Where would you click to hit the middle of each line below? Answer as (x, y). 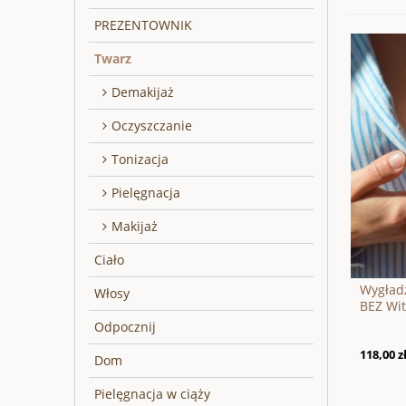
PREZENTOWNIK (143, 24)
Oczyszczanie (152, 125)
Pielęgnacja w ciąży (152, 393)
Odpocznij (125, 326)
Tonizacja (140, 159)
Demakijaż (143, 92)
